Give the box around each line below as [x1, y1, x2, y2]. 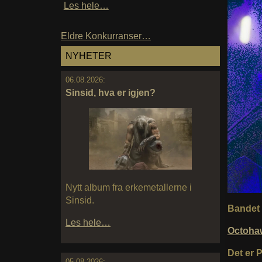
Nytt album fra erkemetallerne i [65, 182, 192, 193]
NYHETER [65, 51, 112, 61]
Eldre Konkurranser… [61, 31, 151, 42]
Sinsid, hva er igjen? [65, 87, 156, 98]
